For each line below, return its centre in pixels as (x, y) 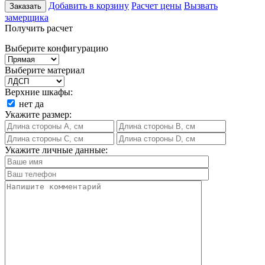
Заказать (25, 6)
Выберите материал (45, 70)
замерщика (27, 17)
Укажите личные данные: (56, 150)
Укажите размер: (38, 114)
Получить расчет (39, 28)
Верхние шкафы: (39, 92)
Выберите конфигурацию (56, 48)
